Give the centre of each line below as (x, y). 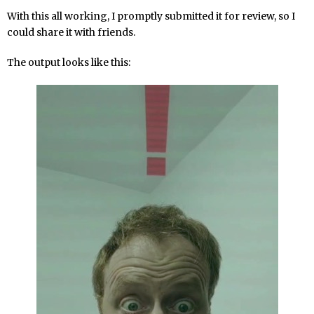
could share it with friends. (71, 32)
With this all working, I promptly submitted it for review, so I (151, 16)
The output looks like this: (69, 62)
